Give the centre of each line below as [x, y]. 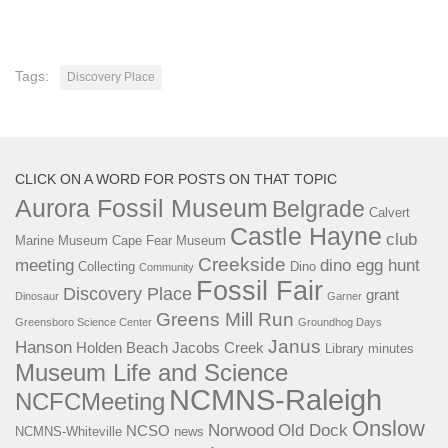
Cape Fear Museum [169, 241]
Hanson [43, 348]
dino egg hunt [370, 266]
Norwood [241, 431]
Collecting [106, 267]
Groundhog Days [340, 322]
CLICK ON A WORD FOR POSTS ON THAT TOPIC [176, 179]
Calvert [389, 213]
